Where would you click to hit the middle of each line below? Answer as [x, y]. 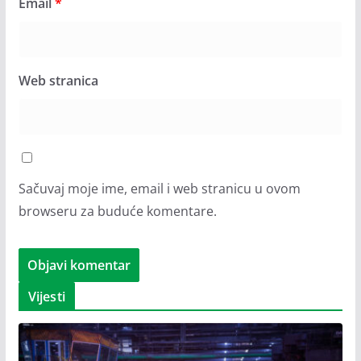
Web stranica [58, 81]
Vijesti [46, 297]
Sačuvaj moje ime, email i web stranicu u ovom [159, 189]
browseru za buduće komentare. [117, 212]
